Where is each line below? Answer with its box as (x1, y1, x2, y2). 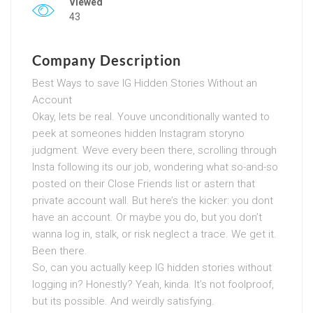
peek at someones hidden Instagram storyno (32, 126, 245, 140)
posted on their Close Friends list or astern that (32, 177, 255, 190)
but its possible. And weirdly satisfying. (32, 294, 214, 307)
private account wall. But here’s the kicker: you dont (32, 194, 273, 207)
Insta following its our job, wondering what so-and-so (32, 160, 278, 173)
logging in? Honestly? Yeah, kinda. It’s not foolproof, (32, 277, 274, 291)
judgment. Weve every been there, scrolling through (32, 143, 277, 156)
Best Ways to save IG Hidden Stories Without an (32, 76, 257, 89)
